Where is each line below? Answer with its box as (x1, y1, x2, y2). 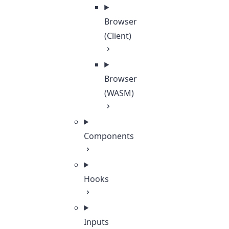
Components (84, 130, 134, 142)
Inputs (84, 216, 109, 227)
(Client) (104, 30, 132, 41)
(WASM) (104, 87, 134, 99)
